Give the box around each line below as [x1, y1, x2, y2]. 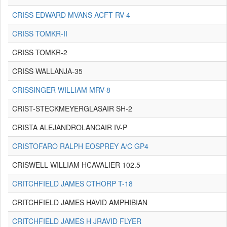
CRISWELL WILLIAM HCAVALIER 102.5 [12, 160, 140, 170]
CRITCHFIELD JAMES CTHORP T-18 [12, 178, 133, 188]
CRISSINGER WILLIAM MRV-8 [12, 85, 110, 95]
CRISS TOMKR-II [12, 28, 67, 39]
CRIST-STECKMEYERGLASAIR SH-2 [12, 103, 132, 113]
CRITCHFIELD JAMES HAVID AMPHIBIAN [12, 197, 147, 207]
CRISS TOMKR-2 [12, 47, 67, 57]
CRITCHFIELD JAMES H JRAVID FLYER [12, 216, 141, 226]
